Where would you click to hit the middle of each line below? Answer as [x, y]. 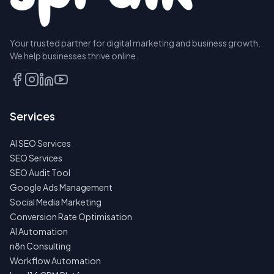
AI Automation [39, 231]
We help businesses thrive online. [74, 56]
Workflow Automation [55, 261]
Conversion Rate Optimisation [71, 217]
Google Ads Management [61, 187]
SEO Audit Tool [40, 173]
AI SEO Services [40, 143]
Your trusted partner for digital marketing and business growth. [135, 43]
